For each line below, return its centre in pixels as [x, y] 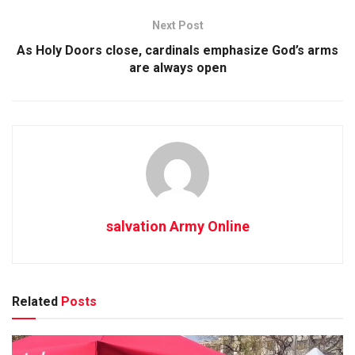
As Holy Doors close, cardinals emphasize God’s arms [177, 50]
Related [35, 301]
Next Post [177, 25]
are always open [177, 67]
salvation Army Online [177, 226]
